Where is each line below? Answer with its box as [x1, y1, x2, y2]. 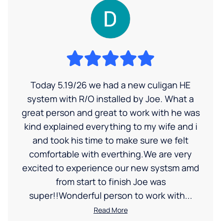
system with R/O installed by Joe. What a [27, 93, 194, 105]
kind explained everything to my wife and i [24, 120, 197, 133]
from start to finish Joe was [55, 176, 166, 188]
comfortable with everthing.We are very [29, 148, 192, 160]
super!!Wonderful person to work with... [29, 189, 192, 202]
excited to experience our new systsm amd [22, 162, 199, 174]
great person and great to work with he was [21, 107, 200, 119]
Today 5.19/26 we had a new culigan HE [31, 79, 190, 91]
